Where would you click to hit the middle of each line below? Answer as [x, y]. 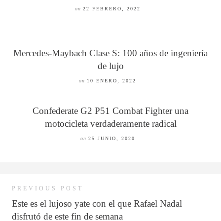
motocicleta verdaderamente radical [110, 124]
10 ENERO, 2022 [111, 81]
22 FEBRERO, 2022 [111, 9]
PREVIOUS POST [48, 189]
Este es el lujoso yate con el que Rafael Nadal [97, 204]
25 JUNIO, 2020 [111, 139]
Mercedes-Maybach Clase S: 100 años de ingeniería [110, 53]
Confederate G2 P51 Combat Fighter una [110, 111]
